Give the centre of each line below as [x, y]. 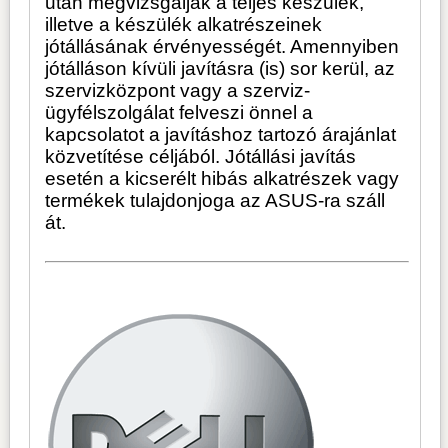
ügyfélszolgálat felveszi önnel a [179, 113]
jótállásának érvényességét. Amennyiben [222, 47]
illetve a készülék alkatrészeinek [184, 25]
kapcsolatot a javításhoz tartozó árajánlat [221, 135]
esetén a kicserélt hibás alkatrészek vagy [222, 179]
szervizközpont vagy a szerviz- [178, 91]
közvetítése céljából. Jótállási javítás [201, 157]
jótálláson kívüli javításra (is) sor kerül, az [220, 69]
